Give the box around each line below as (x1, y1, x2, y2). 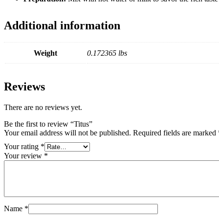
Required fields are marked (133, 128, 218, 137)
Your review (4, 151, 44, 160)
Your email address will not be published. (4, 128, 131, 137)
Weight (34, 48, 57, 57)
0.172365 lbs (87, 48, 127, 57)
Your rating (4, 142, 41, 151)
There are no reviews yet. (4, 103, 82, 111)
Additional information (4, 19, 120, 32)
